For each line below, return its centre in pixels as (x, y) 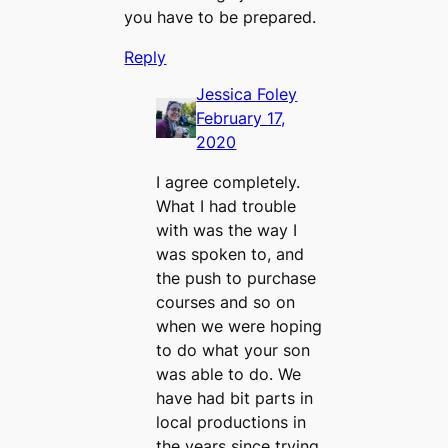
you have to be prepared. (220, 16)
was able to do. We (229, 374)
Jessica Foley (247, 94)
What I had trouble (226, 206)
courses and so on (226, 302)
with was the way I (227, 230)
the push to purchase (236, 278)
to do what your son (233, 350)
